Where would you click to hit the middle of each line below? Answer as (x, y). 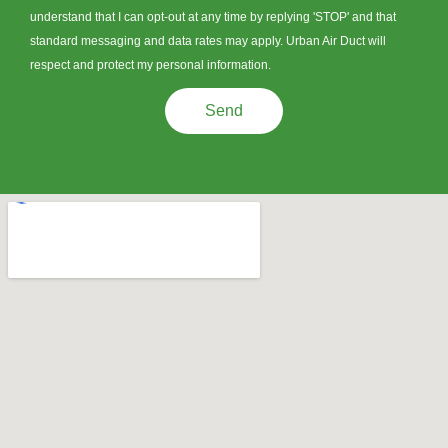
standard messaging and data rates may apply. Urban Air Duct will (208, 40)
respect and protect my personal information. (150, 64)
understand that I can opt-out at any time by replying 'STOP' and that (213, 16)
